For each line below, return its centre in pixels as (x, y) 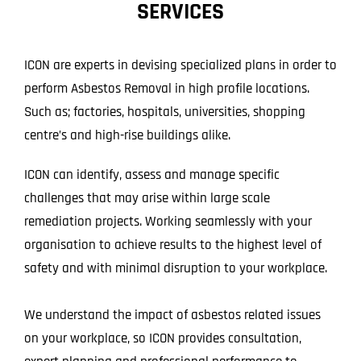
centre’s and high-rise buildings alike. (127, 135)
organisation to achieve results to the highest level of (172, 245)
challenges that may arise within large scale (147, 198)
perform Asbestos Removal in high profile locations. (166, 88)
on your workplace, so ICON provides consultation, (162, 338)
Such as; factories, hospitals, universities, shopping (164, 112)
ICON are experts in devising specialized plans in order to (180, 65)
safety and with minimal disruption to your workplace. (175, 268)
